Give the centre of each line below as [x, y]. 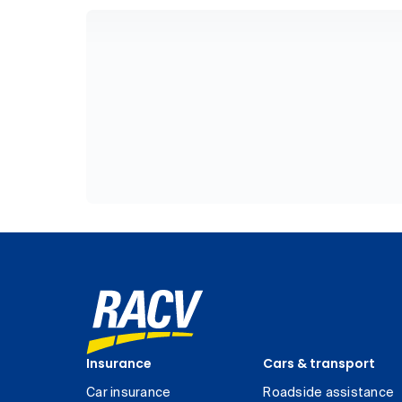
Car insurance [129, 393]
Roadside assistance [329, 393]
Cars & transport [319, 363]
